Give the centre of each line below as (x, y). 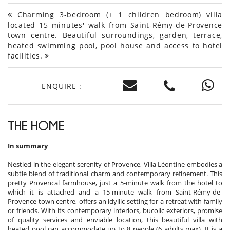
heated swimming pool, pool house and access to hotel (115, 46)
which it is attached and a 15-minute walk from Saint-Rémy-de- (115, 192)
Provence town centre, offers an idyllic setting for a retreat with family (115, 202)
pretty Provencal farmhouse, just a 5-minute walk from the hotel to (115, 183)
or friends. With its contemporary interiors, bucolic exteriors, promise (115, 211)
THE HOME (36, 126)
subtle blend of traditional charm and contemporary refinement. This (115, 174)
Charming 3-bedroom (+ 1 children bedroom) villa (117, 15)
